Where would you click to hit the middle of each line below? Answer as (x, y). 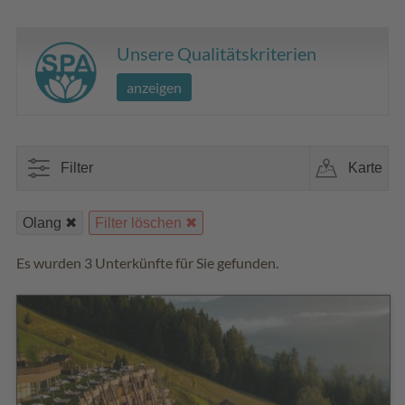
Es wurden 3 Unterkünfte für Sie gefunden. (147, 262)
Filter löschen (138, 222)
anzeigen (154, 87)
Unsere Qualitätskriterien (217, 53)
